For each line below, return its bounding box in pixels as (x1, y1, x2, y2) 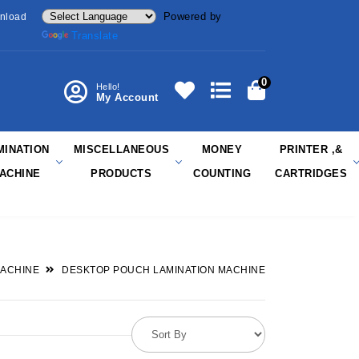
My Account (95, 91, 159, 103)
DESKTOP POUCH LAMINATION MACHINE (62, 264, 265, 276)
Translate (71, 29, 119, 42)
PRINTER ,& (279, 143, 343, 155)
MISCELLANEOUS (73, 143, 169, 155)
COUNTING (193, 167, 251, 179)
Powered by (155, 10, 222, 22)
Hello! (95, 81, 120, 91)
